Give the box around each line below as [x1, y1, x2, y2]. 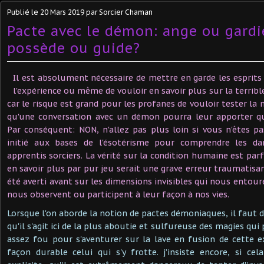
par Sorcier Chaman [84, 7, 153, 16]
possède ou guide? [7, 39, 140, 57]
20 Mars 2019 [40, 7, 84, 16]
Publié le [7, 7, 40, 16]
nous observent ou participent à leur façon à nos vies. [7, 189, 229, 200]
